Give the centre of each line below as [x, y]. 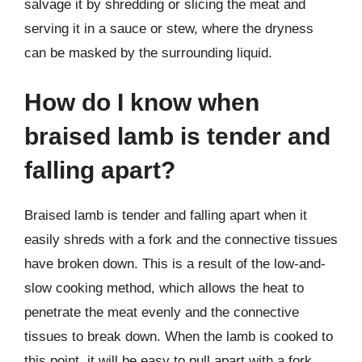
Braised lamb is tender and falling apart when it [166, 215]
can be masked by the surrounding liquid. [148, 53]
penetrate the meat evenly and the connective [162, 312]
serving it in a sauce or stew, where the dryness [169, 28]
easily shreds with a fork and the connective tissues [181, 240]
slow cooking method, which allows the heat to [164, 288]
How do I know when [142, 102]
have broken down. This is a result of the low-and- [175, 264]
